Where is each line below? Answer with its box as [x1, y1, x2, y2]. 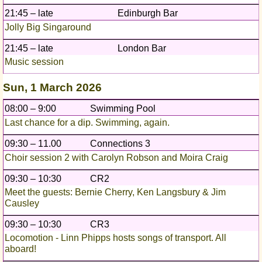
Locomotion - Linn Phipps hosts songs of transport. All [5, 233, 226, 243]
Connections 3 [89, 139, 150, 149]
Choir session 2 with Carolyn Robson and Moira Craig [5, 153, 228, 163]
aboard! [5, 244, 36, 254]
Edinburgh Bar [118, 8, 178, 19]
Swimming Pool [89, 104, 156, 114]
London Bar [118, 43, 166, 54]
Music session [5, 57, 64, 67]
